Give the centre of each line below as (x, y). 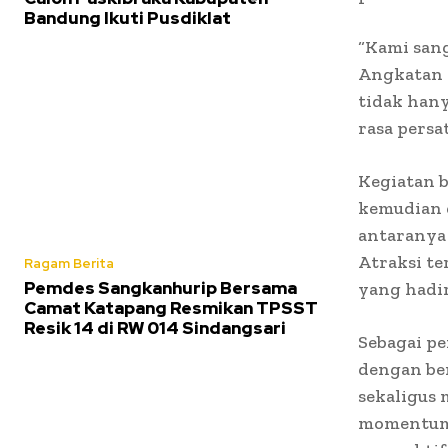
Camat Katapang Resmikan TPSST (171, 307)
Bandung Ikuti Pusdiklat (127, 17)
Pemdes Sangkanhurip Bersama (160, 287)
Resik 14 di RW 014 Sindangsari (156, 327)
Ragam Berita (69, 263)
